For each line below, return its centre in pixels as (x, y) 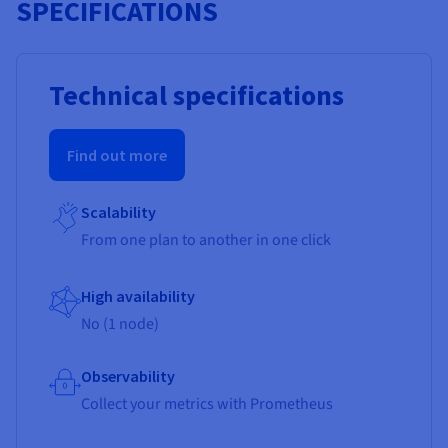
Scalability (118, 211)
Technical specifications (196, 94)
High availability (138, 295)
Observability (128, 375)
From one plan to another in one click (206, 239)
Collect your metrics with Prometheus (207, 403)
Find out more (117, 154)
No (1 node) (120, 323)
